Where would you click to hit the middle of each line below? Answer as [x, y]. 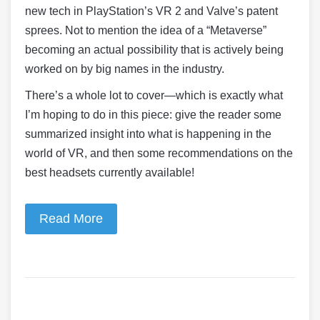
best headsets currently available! [110, 173]
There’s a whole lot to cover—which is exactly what [154, 96]
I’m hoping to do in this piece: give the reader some [153, 115]
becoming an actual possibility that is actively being [154, 50]
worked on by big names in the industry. [125, 69]
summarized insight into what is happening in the [148, 134]
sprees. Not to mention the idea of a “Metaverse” [146, 31]
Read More [71, 219]
